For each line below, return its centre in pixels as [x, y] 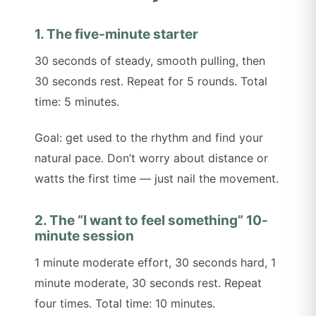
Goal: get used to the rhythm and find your [149, 138]
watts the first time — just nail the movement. [157, 179]
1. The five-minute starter [117, 35]
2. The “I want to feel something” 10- [152, 221]
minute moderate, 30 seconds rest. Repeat [148, 283]
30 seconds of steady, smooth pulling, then [150, 61]
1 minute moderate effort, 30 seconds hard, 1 [156, 263]
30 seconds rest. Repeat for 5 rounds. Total [151, 81]
